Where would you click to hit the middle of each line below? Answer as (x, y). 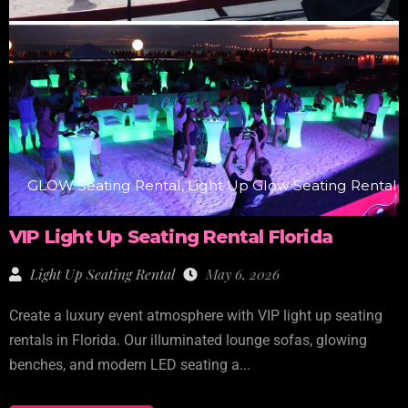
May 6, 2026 (241, 274)
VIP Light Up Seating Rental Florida (171, 237)
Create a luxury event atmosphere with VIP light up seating (196, 316)
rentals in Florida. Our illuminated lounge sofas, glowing (188, 341)
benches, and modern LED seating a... (130, 366)
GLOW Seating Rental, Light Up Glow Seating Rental (212, 186)
